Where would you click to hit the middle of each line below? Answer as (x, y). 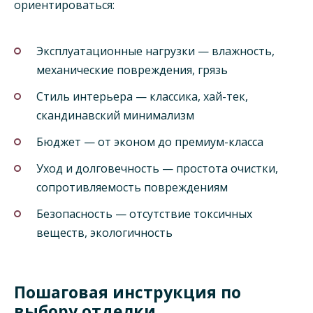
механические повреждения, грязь (132, 70)
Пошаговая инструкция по (128, 292)
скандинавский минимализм (115, 115)
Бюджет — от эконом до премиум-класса (150, 142)
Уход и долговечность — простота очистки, (157, 169)
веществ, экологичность (104, 233)
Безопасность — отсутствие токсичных (144, 214)
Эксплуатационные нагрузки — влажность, (155, 51)
